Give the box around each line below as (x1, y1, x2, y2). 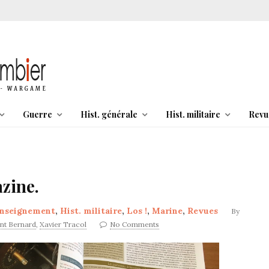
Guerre (22, 109, 52, 120)
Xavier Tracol (40, 220, 86, 229)
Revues (187, 205, 218, 216)
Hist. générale (80, 109, 138, 120)
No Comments (110, 220, 159, 229)
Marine (152, 205, 183, 216)
